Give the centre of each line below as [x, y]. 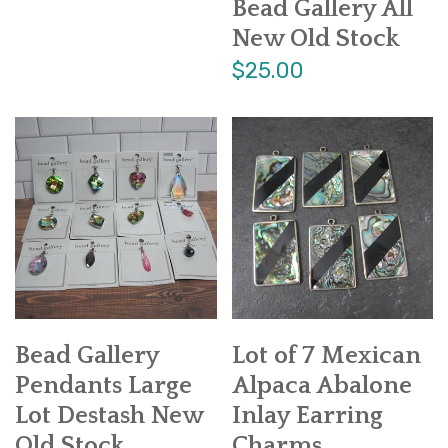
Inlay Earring [307, 415]
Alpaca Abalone [321, 385]
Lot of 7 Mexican [326, 355]
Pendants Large [103, 385]
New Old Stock [315, 39]
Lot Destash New [109, 415]
